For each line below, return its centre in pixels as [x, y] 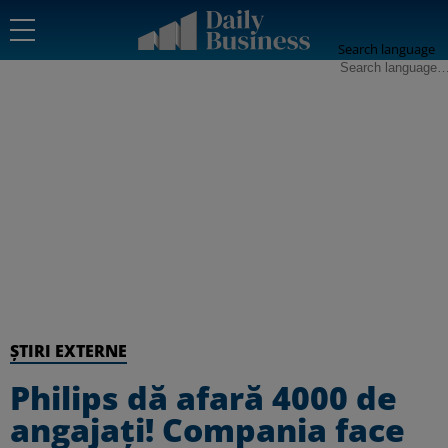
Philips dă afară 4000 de [203, 397]
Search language [386, 49]
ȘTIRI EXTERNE [68, 351]
